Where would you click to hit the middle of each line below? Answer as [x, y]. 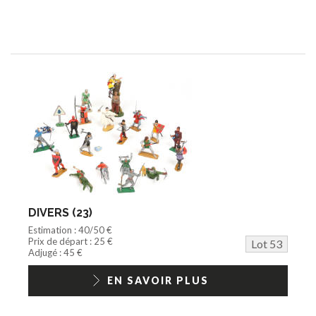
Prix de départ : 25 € [71, 241]
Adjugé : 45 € [55, 252]
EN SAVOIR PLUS [158, 280]
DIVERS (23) [60, 212]
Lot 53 [267, 243]
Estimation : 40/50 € [70, 230]
